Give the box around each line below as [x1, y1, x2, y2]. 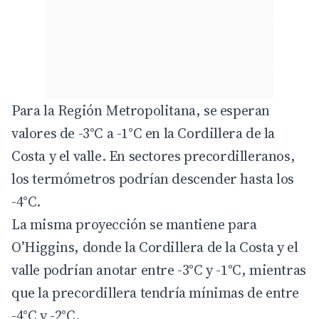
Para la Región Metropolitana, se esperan [11, 100, 271, 121]
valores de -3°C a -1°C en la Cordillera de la [11, 123, 276, 144]
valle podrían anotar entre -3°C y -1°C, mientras [11, 260, 306, 281]
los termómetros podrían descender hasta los [11, 169, 294, 189]
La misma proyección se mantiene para [11, 214, 257, 235]
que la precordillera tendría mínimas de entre [11, 283, 300, 303]
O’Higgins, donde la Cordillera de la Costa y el [11, 237, 298, 258]
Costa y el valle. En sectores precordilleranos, [11, 146, 296, 167]
